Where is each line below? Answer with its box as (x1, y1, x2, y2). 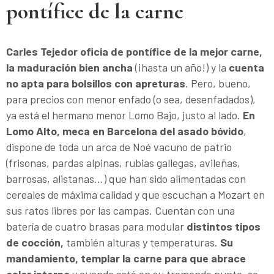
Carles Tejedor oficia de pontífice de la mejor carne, (6, 44, 262, 58)
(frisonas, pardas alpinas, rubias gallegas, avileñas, (6, 155, 240, 169)
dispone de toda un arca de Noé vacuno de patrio (6, 139, 232, 154)
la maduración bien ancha (6, 60, 135, 74)
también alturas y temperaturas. (66, 235, 220, 249)
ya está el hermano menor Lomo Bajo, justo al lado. (6, 108, 243, 122)
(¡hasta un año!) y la (135, 60, 229, 74)
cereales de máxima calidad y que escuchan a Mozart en (6, 187, 265, 201)
